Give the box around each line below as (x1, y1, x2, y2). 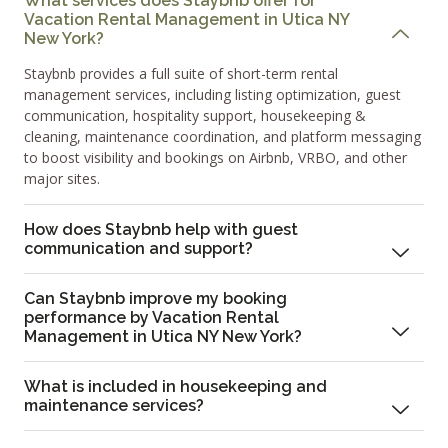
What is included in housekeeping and (24, 377, 327, 397)
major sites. (24, 169, 100, 189)
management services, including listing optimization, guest (24, 85, 401, 105)
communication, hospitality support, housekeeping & (24, 106, 366, 126)
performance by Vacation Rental (24, 308, 279, 328)
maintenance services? (24, 396, 204, 416)
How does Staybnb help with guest (24, 220, 298, 240)
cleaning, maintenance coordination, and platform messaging (24, 127, 421, 147)
